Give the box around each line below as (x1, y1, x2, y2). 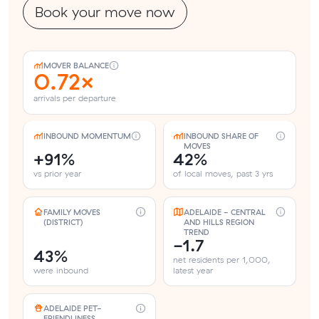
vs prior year (33, 168, 81, 179)
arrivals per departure (33, 93, 116, 104)
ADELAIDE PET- (43, 303, 102, 314)
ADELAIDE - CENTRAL (183, 206, 266, 217)
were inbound (33, 264, 88, 276)
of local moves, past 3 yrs (173, 168, 273, 179)
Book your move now (35, 2, 175, 21)
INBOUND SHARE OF (183, 131, 258, 142)
